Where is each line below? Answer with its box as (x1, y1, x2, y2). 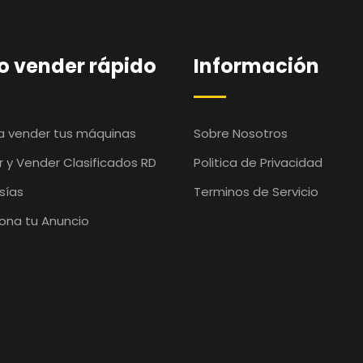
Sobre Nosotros (194, 125, 288, 142)
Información (194, 53, 319, 79)
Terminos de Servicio (194, 183, 318, 200)
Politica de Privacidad (194, 154, 322, 171)
